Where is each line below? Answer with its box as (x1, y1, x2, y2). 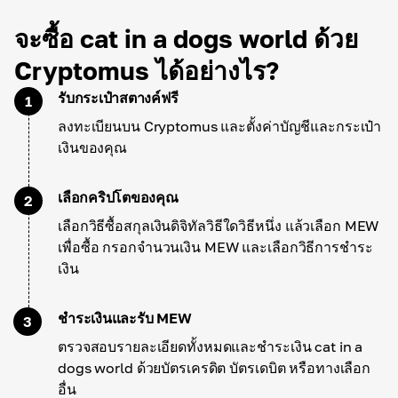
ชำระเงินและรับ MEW (58, 309, 192, 327)
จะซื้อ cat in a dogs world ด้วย (14, 24, 358, 53)
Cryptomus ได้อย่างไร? (14, 56, 279, 85)
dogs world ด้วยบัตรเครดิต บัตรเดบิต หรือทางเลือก (58, 359, 371, 377)
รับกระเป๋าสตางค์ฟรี (58, 89, 179, 107)
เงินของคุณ (58, 139, 128, 156)
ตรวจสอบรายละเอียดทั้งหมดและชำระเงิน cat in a (58, 338, 363, 355)
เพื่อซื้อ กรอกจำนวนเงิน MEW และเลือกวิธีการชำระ (58, 238, 373, 256)
